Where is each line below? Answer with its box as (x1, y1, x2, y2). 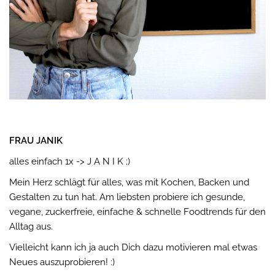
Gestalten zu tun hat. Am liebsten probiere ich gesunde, (9, 191, 245, 203)
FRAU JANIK (9, 134, 63, 146)
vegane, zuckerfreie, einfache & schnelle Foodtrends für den (9, 206, 266, 217)
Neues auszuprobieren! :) (9, 256, 115, 268)
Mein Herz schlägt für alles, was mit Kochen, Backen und (9, 176, 249, 188)
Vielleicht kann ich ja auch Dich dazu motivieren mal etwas (9, 241, 257, 253)
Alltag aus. (9, 220, 53, 232)
